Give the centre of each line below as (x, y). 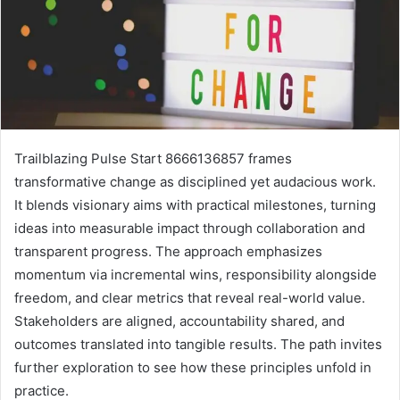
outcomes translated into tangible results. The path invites (198, 344)
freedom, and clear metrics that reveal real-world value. (190, 297)
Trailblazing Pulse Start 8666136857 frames (153, 158)
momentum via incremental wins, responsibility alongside (196, 274)
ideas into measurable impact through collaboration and (190, 228)
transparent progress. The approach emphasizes (168, 251)
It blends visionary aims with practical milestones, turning (195, 204)
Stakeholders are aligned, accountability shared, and (179, 321)
